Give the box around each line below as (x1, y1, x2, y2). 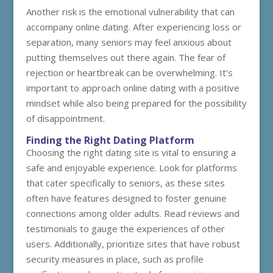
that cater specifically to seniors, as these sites (26, 177, 225, 189)
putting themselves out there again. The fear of (26, 51, 225, 63)
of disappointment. (26, 112, 105, 124)
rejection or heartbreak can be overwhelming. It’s (26, 66, 233, 79)
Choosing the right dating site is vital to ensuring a (26, 146, 236, 158)
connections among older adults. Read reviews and (26, 207, 239, 219)
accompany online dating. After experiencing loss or (26, 21, 241, 33)
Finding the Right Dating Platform (26, 133, 194, 147)
